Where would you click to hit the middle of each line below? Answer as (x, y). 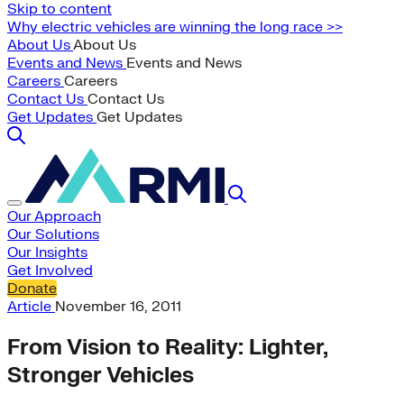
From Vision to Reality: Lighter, (167, 347)
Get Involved (50, 271)
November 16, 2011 (118, 307)
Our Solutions (53, 234)
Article (31, 307)
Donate (32, 289)
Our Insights (47, 252)
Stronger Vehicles (101, 375)
